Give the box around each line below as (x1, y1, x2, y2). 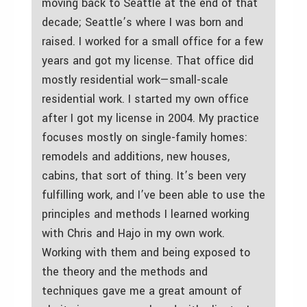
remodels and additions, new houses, (42, 148, 230, 164)
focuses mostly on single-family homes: (42, 129, 247, 145)
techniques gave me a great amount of (42, 282, 242, 299)
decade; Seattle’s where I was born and (42, 14, 243, 30)
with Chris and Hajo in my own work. (42, 225, 225, 241)
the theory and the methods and (42, 263, 208, 280)
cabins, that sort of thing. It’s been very (42, 167, 246, 184)
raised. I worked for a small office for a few (42, 33, 263, 49)
